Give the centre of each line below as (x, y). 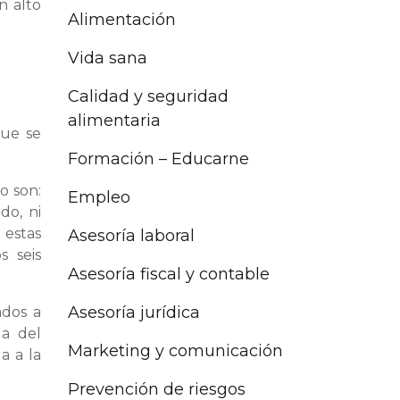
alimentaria (114, 121)
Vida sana (108, 58)
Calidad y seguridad (148, 97)
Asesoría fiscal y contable (169, 275)
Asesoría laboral (131, 236)
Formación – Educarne (158, 159)
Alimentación (122, 20)
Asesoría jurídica (134, 313)
